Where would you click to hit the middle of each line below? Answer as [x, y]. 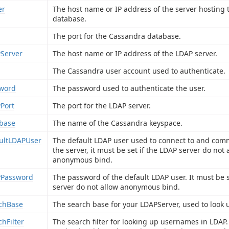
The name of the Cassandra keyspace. [118, 123]
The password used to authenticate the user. [129, 88]
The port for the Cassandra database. [117, 36]
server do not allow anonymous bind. [116, 187]
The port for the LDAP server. [102, 105]
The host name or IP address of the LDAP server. [135, 53]
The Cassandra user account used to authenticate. [139, 71]
